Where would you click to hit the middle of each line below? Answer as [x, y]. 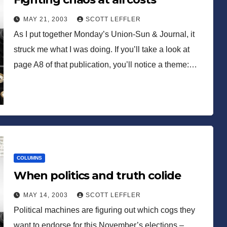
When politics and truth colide [97, 175]
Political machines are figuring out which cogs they [104, 210]
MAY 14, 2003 [46, 195]
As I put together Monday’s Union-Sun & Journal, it [104, 34]
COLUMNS [29, 158]
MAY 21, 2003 [46, 19]
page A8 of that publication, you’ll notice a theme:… [105, 64]
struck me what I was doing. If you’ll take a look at [101, 49]
